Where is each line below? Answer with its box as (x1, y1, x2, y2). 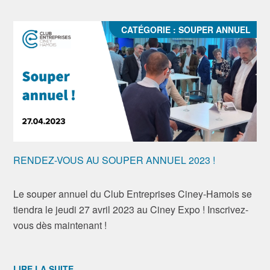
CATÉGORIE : (121, 24, 178, 36)
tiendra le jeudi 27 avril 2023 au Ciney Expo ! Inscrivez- (13, 202, 249, 216)
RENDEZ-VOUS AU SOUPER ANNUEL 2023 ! (13, 153, 216, 167)
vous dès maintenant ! (13, 218, 107, 232)
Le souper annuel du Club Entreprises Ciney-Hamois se (13, 187, 253, 201)
